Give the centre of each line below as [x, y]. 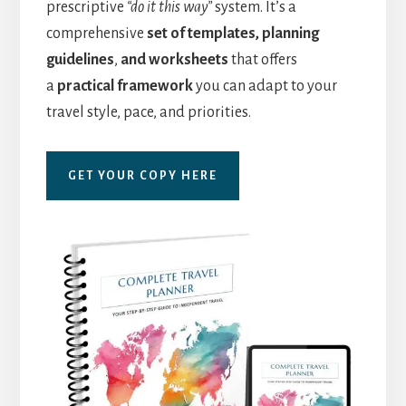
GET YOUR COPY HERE [142, 176]
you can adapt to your [265, 87]
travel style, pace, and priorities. [148, 113]
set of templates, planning [232, 34]
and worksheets [174, 60]
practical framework [125, 87]
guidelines [80, 60]
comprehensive [96, 34]
